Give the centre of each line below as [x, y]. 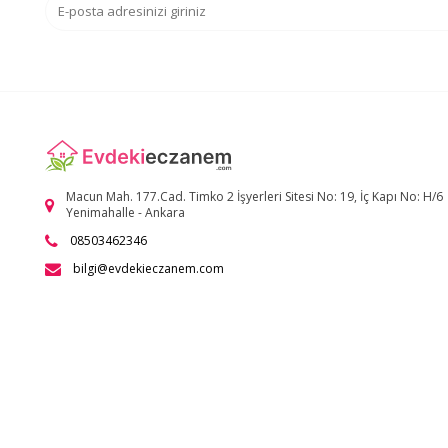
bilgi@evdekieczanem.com [148, 268]
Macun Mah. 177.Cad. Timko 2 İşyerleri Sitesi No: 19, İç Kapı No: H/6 [254, 196]
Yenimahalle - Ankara [125, 212]
